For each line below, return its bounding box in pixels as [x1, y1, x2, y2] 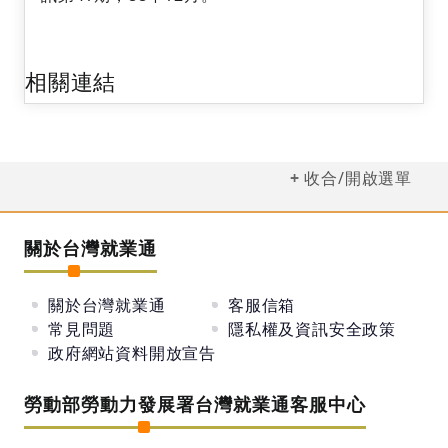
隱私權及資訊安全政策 [228, 318, 396, 341]
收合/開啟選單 [304, 167, 412, 190]
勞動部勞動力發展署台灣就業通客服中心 [24, 392, 366, 417]
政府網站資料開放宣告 [48, 342, 216, 365]
